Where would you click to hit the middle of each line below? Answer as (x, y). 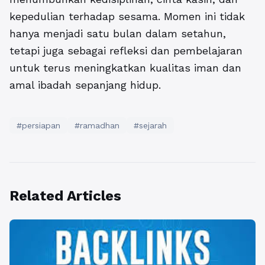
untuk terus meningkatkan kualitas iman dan (125, 68)
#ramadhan (97, 126)
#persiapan (38, 126)
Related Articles (65, 196)
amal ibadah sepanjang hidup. (85, 85)
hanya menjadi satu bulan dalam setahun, (118, 34)
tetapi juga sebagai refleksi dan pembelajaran (126, 51)
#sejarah (150, 126)
